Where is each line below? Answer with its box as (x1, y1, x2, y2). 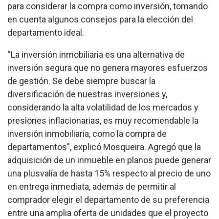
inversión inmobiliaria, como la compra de (7, 128, 167, 139)
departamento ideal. (7, 27, 84, 38)
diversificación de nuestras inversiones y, (7, 88, 167, 99)
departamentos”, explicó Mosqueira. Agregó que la (7, 141, 201, 152)
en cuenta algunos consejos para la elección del (7, 14, 193, 24)
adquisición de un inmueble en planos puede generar (7, 154, 211, 165)
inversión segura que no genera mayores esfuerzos (7, 62, 208, 73)
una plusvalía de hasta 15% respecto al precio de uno (7, 168, 211, 178)
